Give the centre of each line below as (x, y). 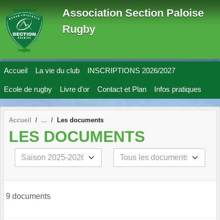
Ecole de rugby (28, 89)
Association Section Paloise (133, 13)
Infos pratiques (178, 89)
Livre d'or (75, 89)
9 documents (28, 196)
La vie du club (57, 70)
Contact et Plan (122, 89)
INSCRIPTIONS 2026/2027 (131, 70)
